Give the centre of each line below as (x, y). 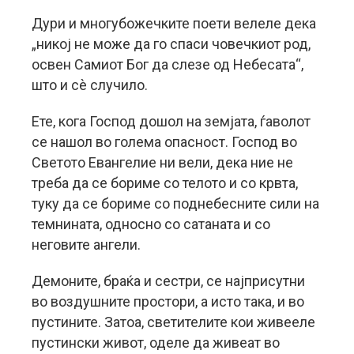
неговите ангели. (86, 245)
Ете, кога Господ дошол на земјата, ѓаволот (171, 121)
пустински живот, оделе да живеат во (156, 343)
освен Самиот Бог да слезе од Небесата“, (168, 64)
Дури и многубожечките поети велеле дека (174, 23)
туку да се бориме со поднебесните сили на (175, 203)
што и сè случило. (90, 85)
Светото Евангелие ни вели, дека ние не (162, 162)
